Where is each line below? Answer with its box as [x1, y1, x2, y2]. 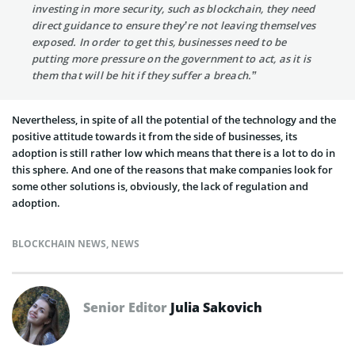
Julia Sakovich [170, 298, 262, 316]
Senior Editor [83, 298, 170, 316]
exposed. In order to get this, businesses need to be [32, 34, 287, 49]
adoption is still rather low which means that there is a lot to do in [12, 145, 335, 160]
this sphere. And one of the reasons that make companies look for [12, 162, 333, 177]
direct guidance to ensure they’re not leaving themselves [32, 17, 316, 32]
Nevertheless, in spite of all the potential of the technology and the [12, 112, 336, 127]
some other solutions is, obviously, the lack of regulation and [12, 178, 308, 193]
